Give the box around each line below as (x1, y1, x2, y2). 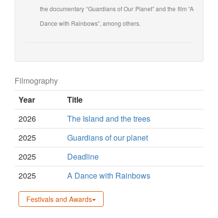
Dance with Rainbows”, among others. (40, 18, 141, 27)
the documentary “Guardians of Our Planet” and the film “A (40, 4, 194, 13)
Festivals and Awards (26, 194, 92, 204)
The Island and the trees (67, 112, 150, 124)
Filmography (15, 74, 58, 86)
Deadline (67, 150, 99, 162)
